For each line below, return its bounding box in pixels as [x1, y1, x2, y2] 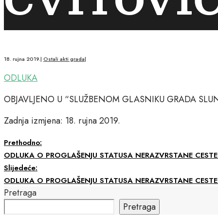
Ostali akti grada [43, 54, 85, 63]
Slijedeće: [4, 162, 37, 173]
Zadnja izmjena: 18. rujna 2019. [4, 114, 120, 127]
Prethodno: [4, 137, 42, 148]
